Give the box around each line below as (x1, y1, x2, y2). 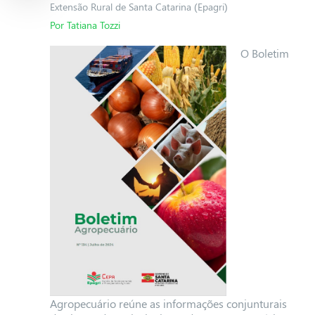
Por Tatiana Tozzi (49, 18, 120, 32)
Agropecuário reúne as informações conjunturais (49, 296, 287, 311)
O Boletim (240, 46, 289, 60)
